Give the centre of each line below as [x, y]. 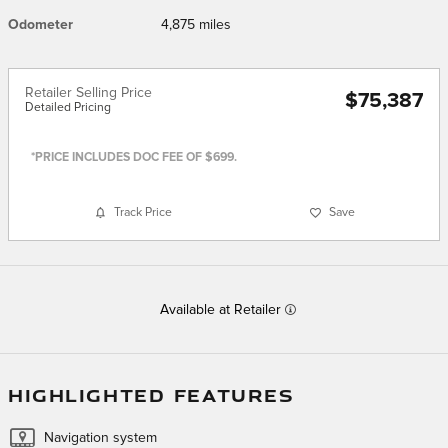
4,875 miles [196, 25]
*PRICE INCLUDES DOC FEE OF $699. [134, 157]
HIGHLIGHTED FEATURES [151, 394]
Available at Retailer [220, 309]
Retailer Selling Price [88, 93]
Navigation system [100, 437]
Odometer [40, 25]
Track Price [142, 212]
